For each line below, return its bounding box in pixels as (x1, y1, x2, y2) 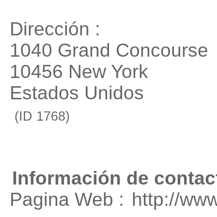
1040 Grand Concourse (10, 40, 208, 61)
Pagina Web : (10, 189, 129, 210)
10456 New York (10, 61, 148, 82)
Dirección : (10, 18, 100, 39)
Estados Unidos (10, 82, 144, 103)
